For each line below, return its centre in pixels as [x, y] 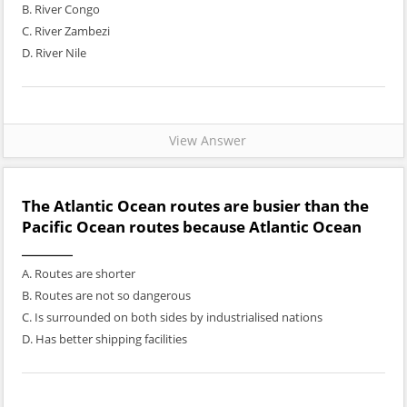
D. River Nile [54, 53]
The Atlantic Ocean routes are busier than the [195, 206]
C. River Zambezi [66, 31]
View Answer [203, 140]
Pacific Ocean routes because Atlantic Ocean [192, 227]
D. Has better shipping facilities [104, 339]
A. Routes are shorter [79, 273]
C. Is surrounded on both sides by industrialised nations [172, 317]
